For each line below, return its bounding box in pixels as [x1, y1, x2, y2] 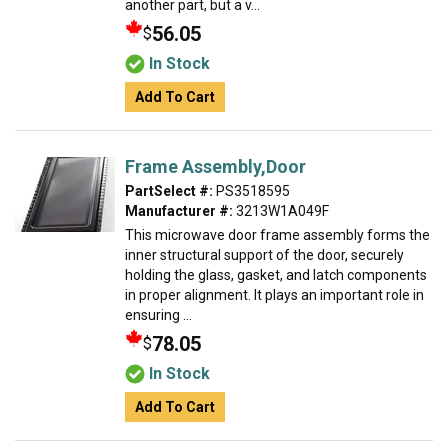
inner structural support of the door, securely [125, 247, 404, 263]
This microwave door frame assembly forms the [125, 227, 430, 243]
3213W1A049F [233, 203, 329, 219]
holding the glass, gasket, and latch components [125, 267, 427, 283]
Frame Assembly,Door [125, 156, 306, 177]
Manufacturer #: [125, 203, 233, 219]
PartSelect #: [125, 183, 213, 199]
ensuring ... [125, 307, 192, 323]
